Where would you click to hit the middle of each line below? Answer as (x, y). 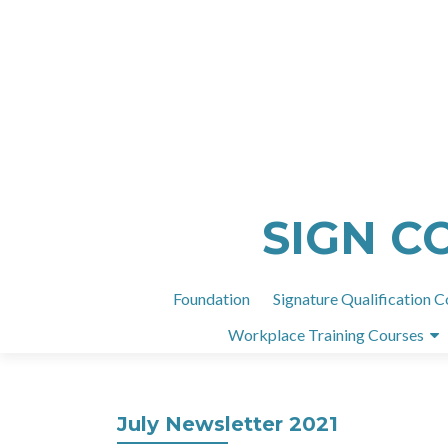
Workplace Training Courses (326, 334)
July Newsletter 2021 (227, 424)
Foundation (211, 298)
